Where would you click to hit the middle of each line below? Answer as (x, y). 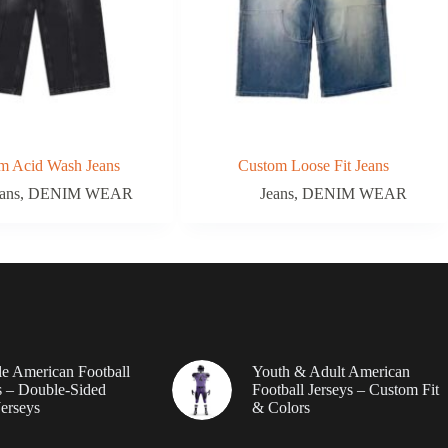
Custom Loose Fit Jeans (314, 165)
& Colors (280, 407)
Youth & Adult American (330, 371)
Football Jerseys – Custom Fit (345, 389)
